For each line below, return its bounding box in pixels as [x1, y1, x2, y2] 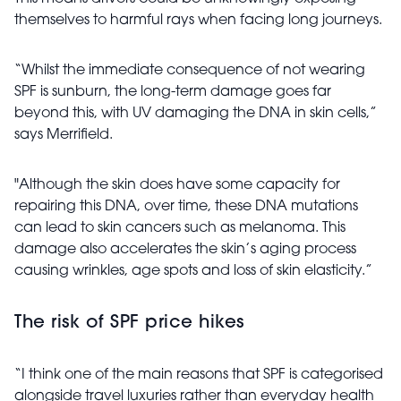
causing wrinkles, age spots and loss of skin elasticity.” [14, 264, 372, 278]
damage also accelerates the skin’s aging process [14, 243, 356, 257]
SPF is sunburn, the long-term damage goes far [14, 85, 331, 99]
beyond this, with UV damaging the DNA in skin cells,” [14, 107, 377, 121]
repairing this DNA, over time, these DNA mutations [14, 200, 358, 214]
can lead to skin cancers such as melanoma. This [14, 221, 346, 235]
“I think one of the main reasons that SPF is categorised [14, 368, 383, 382]
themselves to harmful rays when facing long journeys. [14, 13, 382, 28]
